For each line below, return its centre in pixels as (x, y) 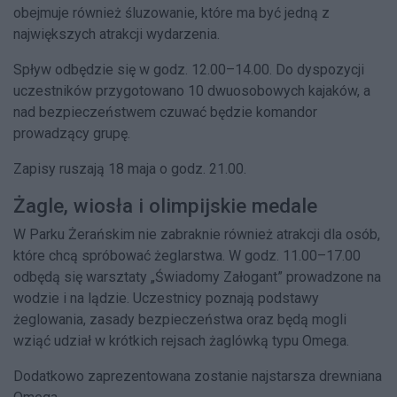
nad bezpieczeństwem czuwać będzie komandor (165, 112)
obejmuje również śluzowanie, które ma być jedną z (171, 12)
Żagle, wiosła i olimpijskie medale (165, 205)
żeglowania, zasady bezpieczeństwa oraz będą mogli (180, 319)
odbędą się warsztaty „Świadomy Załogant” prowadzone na (197, 276)
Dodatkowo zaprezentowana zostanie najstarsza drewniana (198, 376)
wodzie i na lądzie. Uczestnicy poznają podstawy (166, 298)
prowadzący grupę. (72, 133)
